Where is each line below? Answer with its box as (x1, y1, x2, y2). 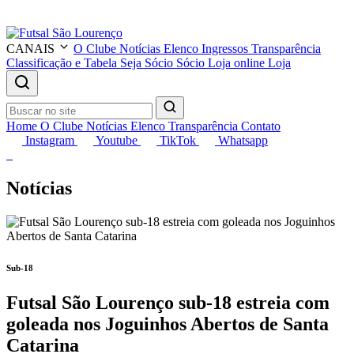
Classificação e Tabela (6, 56, 117, 70)
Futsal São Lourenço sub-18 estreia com (6, 292, 330, 313)
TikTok (160, 134, 196, 147)
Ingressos (201, 42, 248, 55)
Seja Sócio (120, 56, 173, 70)
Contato (241, 119, 281, 133)
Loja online (208, 56, 265, 70)
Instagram (25, 134, 74, 147)
